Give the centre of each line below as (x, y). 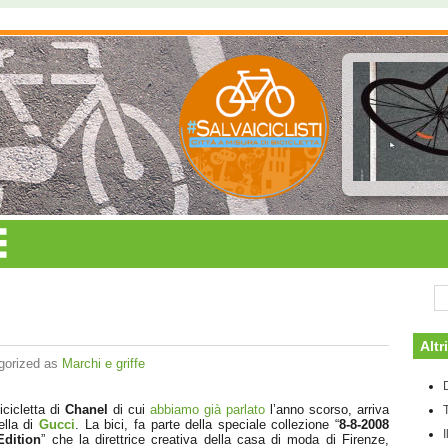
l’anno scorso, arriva (327, 409)
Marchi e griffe (103, 363)
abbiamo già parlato (208, 409)
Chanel (89, 409)
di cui (132, 409)
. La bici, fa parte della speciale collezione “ (207, 424)
